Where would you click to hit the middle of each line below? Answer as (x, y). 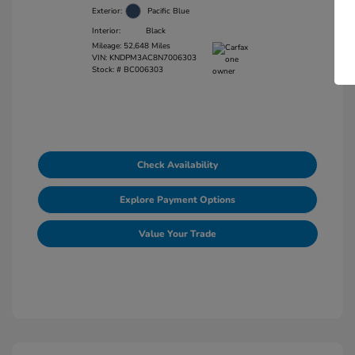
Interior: (106, 31)
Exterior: (107, 11)
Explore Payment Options (177, 200)
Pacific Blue (168, 11)
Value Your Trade (177, 234)
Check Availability (177, 165)
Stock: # (106, 70)
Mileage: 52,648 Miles (131, 46)
